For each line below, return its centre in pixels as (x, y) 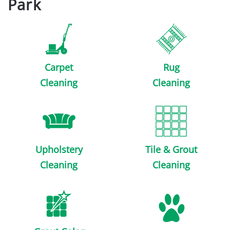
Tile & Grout (171, 149)
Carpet (59, 67)
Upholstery (59, 149)
